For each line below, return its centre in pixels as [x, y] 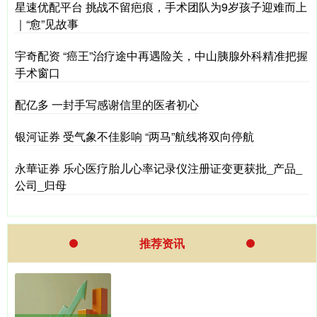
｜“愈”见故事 [47, 23]
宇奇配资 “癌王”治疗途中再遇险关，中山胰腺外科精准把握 [161, 55]
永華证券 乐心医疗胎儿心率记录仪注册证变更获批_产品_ [158, 168]
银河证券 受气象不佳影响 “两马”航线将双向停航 [134, 136]
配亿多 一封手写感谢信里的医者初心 [107, 104]
